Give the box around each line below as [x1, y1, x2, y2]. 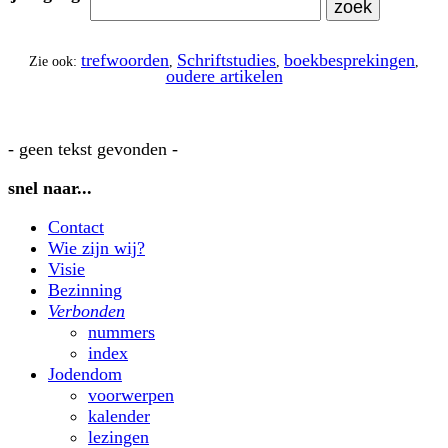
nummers [88, 321, 155, 342]
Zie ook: [29, 53, 81, 70]
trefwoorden [81, 50, 169, 71]
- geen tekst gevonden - [8, 138, 178, 159]
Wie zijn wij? [48, 237, 145, 258]
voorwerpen [88, 384, 174, 405]
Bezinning [48, 279, 122, 300]
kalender [88, 405, 150, 426]
